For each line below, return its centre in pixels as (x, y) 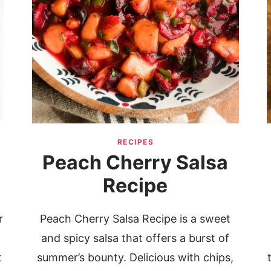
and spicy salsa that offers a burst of (135, 238)
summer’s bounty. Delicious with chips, (135, 258)
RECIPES (135, 142)
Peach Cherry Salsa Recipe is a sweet (135, 219)
